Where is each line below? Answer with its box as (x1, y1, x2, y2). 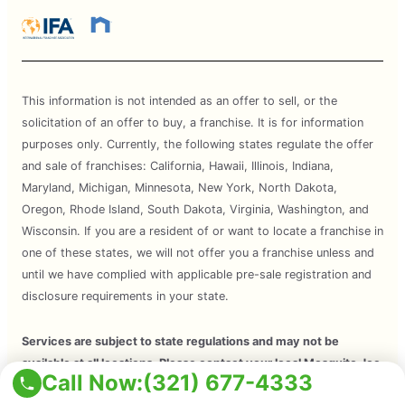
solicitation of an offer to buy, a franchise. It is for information (22, 116, 363, 130)
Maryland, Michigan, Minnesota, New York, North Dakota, (22, 181, 337, 195)
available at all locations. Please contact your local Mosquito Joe (22, 356, 381, 371)
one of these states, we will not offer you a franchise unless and (22, 246, 374, 260)
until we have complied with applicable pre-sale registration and (22, 268, 372, 282)
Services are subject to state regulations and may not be (22, 334, 339, 349)
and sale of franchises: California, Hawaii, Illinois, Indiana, (22, 159, 334, 174)
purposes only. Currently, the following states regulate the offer (22, 137, 373, 152)
